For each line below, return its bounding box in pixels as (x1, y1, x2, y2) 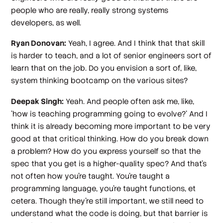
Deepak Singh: (11, 96, 64, 106)
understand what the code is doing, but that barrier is (11, 208, 208, 218)
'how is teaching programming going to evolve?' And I (11, 109, 208, 118)
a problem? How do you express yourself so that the (11, 146, 201, 156)
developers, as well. (11, 17, 82, 27)
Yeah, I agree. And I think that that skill (66, 38, 205, 48)
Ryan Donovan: (11, 38, 67, 48)
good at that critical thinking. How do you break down (11, 133, 209, 143)
